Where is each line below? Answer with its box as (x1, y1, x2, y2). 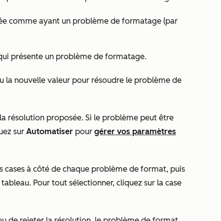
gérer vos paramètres (94, 127, 176, 136)
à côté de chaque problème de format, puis (25, 164, 185, 174)
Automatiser (26, 127, 73, 136)
